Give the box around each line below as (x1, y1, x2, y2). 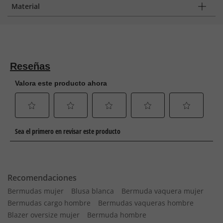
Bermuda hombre (87, 210, 146, 220)
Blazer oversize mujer (7, 210, 80, 220)
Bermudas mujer (7, 186, 64, 196)
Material (11, 1, 40, 11)
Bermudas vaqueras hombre (98, 198, 194, 208)
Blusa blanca (71, 186, 114, 196)
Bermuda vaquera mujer (121, 186, 204, 196)
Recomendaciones (7, 172, 77, 183)
